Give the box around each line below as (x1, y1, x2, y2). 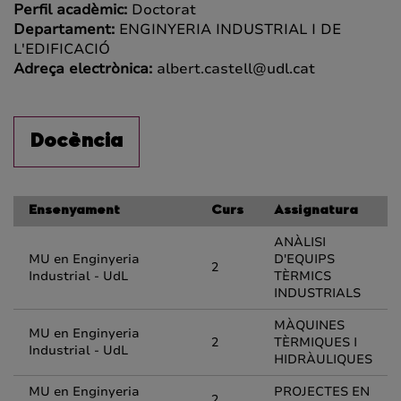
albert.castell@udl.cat (157, 59, 315, 79)
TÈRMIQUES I (274, 334, 357, 351)
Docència (30, 132, 124, 151)
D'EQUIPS (274, 251, 335, 268)
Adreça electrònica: (13, 59, 157, 79)
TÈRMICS (274, 268, 331, 285)
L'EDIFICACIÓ (13, 39, 110, 59)
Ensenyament (29, 205, 120, 218)
